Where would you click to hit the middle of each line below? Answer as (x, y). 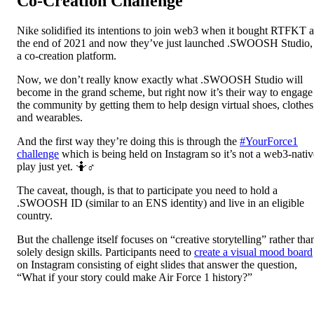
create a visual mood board (253, 252)
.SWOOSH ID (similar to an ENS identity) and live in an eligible (161, 203)
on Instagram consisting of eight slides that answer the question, (157, 264)
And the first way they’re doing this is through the (128, 141)
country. (35, 215)
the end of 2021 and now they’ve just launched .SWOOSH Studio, (165, 43)
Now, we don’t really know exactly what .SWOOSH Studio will (160, 79)
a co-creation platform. (67, 55)
